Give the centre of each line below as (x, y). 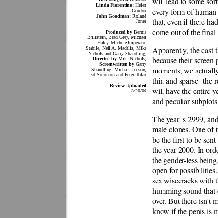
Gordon (139, 10)
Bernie (139, 32)
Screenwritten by (118, 64)
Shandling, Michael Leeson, (119, 69)
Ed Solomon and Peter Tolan (118, 75)
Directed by (106, 59)
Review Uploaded (128, 85)
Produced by (119, 32)
